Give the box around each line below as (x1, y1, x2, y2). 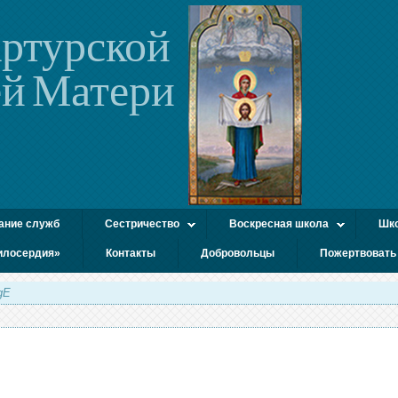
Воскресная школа (229, 218, 329, 230)
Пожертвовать (320, 247, 396, 259)
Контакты (106, 247, 155, 259)
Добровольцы (201, 247, 275, 259)
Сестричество (105, 218, 179, 230)
